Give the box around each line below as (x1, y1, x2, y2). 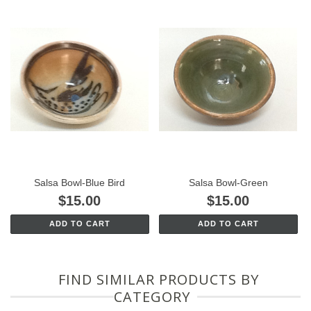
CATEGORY (114, 287, 190, 307)
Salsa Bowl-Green (188, 176, 268, 188)
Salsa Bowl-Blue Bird (34, 176, 126, 188)
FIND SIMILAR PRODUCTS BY (58, 270, 260, 289)
